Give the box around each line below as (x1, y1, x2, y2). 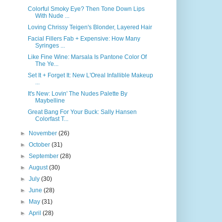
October (29, 141, 52, 148)
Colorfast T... (35, 115, 68, 122)
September (29, 153, 60, 160)
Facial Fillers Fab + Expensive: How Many (27, 35, 140, 42)
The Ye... (35, 60, 58, 67)
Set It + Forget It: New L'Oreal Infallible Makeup (27, 72, 153, 79)
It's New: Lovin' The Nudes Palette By (27, 90, 127, 97)
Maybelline (35, 97, 65, 104)
